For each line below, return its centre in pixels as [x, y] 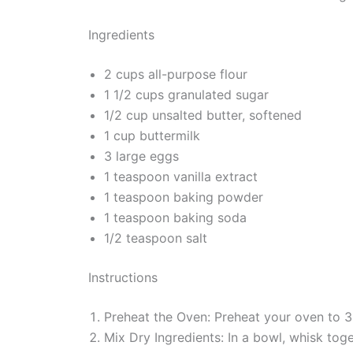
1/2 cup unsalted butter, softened [203, 115]
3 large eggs [141, 156]
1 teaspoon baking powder [184, 197]
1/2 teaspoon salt [156, 238]
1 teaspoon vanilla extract [181, 177]
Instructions [123, 278]
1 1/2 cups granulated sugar [186, 95]
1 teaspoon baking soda [175, 218]
